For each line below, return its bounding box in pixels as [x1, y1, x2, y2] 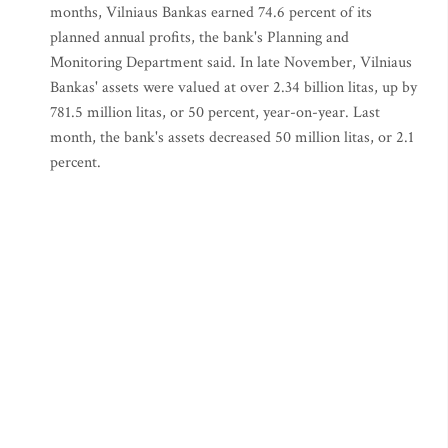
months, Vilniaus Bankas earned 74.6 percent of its [50, 2, 372, 23]
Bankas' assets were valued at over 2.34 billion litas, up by [50, 77, 417, 98]
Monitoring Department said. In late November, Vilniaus [50, 52, 412, 73]
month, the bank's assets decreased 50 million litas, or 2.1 [50, 127, 414, 148]
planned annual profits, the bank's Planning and [50, 27, 349, 48]
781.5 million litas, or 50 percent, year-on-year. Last [50, 102, 380, 123]
